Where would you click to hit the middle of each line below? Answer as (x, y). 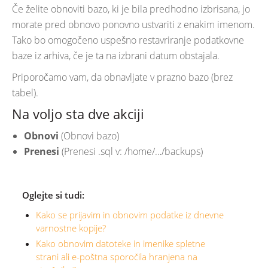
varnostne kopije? (71, 228)
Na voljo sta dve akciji (78, 114)
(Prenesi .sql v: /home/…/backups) (131, 151)
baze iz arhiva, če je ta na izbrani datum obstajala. (116, 55)
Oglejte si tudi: (53, 195)
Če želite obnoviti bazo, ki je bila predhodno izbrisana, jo (131, 9)
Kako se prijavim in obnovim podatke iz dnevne (130, 214)
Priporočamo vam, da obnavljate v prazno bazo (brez (122, 77)
